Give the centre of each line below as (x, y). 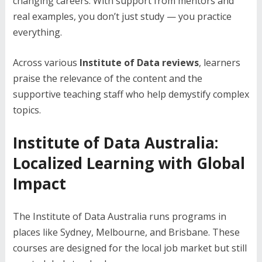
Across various (46, 62)
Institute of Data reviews (139, 62)
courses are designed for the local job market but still (130, 248)
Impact (39, 183)
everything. (37, 32)
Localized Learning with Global (129, 163)
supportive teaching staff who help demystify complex (131, 94)
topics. (27, 110)
